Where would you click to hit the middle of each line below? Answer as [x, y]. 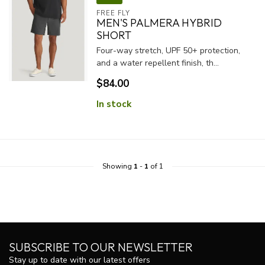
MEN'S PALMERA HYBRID [159, 23]
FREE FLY [113, 13]
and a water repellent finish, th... [157, 63]
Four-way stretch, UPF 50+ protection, [168, 51]
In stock [114, 104]
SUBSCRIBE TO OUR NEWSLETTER [101, 247]
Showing [118, 166]
